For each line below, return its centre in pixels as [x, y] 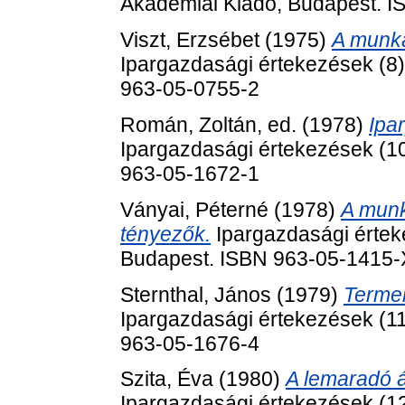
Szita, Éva [167, 379]
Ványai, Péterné [194, 209]
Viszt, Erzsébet [190, 40]
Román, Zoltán [188, 124]
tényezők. [165, 234]
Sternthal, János [196, 294]
